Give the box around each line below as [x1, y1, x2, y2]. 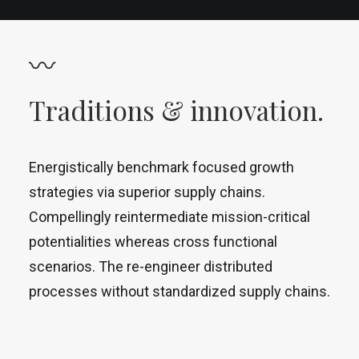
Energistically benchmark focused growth [29, 159, 294, 175]
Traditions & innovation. [29, 92, 324, 127]
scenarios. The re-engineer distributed [29, 258, 272, 275]
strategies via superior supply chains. [29, 184, 265, 200]
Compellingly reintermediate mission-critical [29, 208, 310, 225]
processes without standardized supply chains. [29, 283, 330, 300]
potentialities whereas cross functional [29, 233, 277, 250]
